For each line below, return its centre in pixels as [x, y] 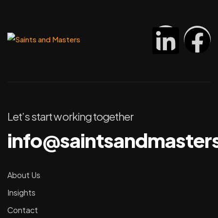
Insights [21, 193]
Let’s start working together [71, 117]
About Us [24, 175]
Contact [23, 210]
